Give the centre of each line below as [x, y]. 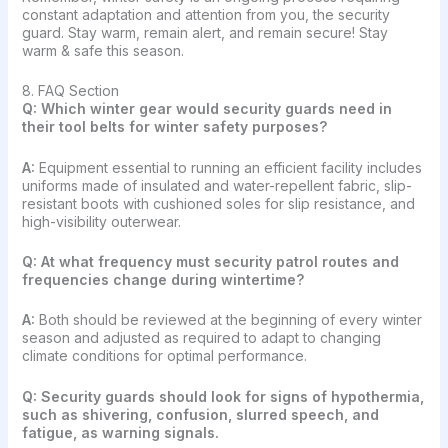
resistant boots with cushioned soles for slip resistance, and [218, 203]
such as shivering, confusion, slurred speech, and [200, 414]
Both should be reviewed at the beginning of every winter [230, 320]
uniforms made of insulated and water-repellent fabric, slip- [216, 185]
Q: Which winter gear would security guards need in [206, 109]
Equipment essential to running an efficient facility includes [230, 167]
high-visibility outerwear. [101, 221]
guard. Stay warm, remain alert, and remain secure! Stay [204, 32]
